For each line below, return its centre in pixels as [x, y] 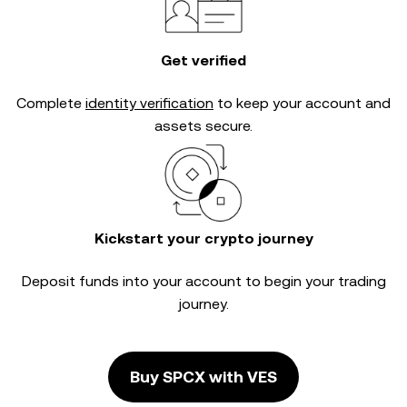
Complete [51, 103]
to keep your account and [302, 103]
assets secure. [203, 126]
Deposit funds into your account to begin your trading [203, 281]
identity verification [149, 103]
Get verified [203, 60]
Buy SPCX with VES [203, 377]
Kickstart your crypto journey [203, 238]
